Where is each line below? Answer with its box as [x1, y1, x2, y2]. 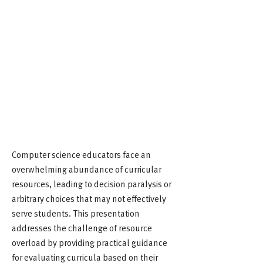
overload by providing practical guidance [12, 236, 167, 248]
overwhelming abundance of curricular [12, 163, 161, 175]
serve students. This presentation [12, 207, 140, 219]
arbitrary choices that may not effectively [12, 192, 166, 204]
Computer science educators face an [12, 148, 151, 160]
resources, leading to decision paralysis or [12, 177, 171, 190]
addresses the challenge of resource [12, 221, 152, 234]
